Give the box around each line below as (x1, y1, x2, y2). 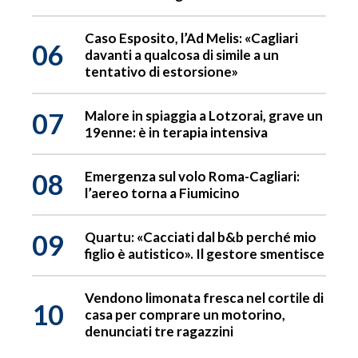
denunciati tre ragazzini (85, 323, 233, 340)
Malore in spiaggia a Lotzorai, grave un (85, 107, 323, 125)
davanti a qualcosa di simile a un (85, 46, 279, 64)
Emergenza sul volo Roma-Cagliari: (85, 168, 300, 185)
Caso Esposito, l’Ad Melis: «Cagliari (85, 30, 298, 47)
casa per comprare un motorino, (85, 306, 285, 324)
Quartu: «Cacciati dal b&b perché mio (85, 229, 316, 246)
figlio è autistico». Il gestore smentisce (85, 245, 324, 263)
